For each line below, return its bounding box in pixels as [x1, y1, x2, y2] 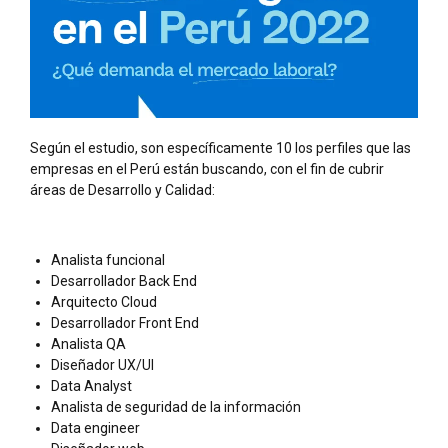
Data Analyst [51, 377, 132, 394]
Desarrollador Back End [51, 272, 197, 289]
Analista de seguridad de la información [51, 398, 301, 415]
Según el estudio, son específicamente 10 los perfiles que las [30, 139, 411, 156]
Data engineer [51, 419, 140, 436]
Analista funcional [51, 251, 165, 268]
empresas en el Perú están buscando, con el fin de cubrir [30, 160, 384, 177]
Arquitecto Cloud [51, 293, 157, 310]
